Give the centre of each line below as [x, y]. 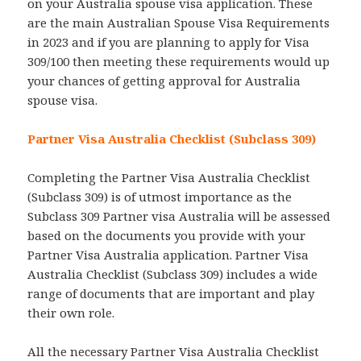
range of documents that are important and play [171, 294]
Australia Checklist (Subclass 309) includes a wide [173, 274]
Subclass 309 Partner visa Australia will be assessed [179, 216]
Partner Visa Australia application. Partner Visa [168, 255]
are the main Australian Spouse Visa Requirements [179, 23]
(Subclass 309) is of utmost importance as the [160, 197]
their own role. [71, 313]
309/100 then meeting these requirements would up [179, 62]
